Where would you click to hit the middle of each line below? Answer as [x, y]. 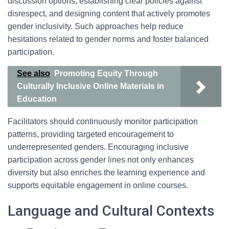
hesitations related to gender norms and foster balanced [108, 39]
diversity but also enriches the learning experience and [106, 173]
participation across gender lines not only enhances [101, 160]
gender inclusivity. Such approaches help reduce [96, 26]
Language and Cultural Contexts [111, 211]
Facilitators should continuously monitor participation [103, 121]
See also [33, 73]
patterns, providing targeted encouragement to [91, 134]
